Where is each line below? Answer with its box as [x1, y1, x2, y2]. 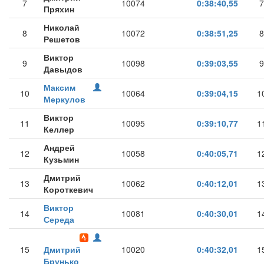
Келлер [44, 123, 74, 135]
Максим [44, 81, 75, 93]
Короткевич [44, 183, 93, 195]
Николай [44, 21, 80, 33]
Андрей [44, 141, 75, 153]
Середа [44, 213, 74, 225]
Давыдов [44, 63, 82, 75]
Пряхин [44, 3, 74, 15]
